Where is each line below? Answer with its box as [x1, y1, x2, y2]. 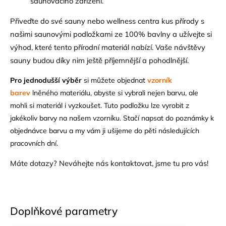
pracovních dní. [10, 138, 58, 148]
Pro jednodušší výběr [10, 75, 82, 85]
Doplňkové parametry [10, 204, 118, 217]
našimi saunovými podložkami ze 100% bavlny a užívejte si [10, 29, 212, 39]
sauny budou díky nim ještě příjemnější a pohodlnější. [10, 55, 189, 65]
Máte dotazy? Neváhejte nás [10, 158, 110, 168]
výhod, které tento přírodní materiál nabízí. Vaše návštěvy [10, 42, 205, 52]
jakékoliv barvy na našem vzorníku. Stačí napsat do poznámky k [10, 113, 214, 123]
